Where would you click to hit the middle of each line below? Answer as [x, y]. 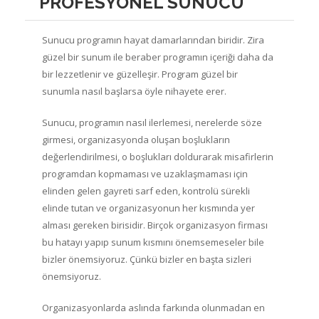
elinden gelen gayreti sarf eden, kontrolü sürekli [146, 190]
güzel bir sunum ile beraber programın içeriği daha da [158, 57]
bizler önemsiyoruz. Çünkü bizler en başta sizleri [147, 259]
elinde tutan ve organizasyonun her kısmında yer [148, 208]
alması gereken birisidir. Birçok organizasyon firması [155, 225]
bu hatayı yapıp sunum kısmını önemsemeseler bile [153, 242]
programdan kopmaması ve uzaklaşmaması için [145, 173]
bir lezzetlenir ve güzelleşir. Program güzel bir [140, 74]
